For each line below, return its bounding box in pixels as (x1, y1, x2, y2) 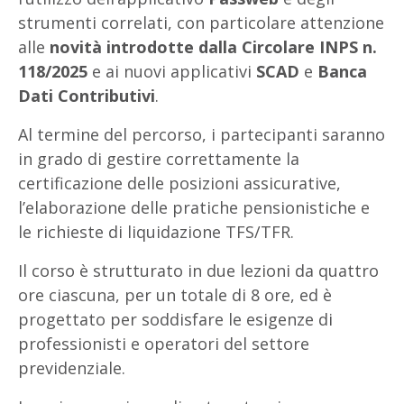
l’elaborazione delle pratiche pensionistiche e (18, 196, 370, 218)
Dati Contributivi (18, 84, 155, 106)
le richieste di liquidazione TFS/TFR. (18, 220, 294, 243)
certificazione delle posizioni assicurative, (18, 171, 341, 194)
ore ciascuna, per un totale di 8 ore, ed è (18, 283, 332, 306)
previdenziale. (18, 356, 125, 379)
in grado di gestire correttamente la (18, 147, 299, 170)
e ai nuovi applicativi (87, 60, 256, 82)
